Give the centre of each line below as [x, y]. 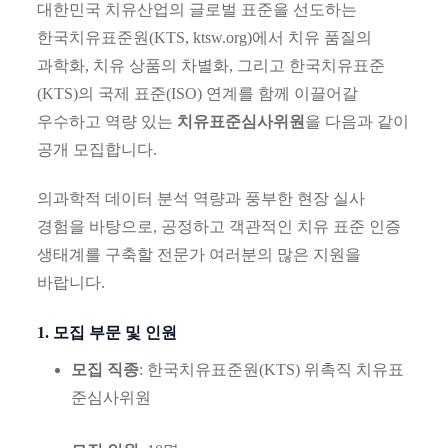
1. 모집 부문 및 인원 [107, 332]
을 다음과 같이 [357, 121]
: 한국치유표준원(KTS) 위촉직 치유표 [272, 369]
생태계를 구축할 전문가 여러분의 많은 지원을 [199, 254]
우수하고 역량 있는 [107, 121]
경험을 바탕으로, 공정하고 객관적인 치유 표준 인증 [219, 226]
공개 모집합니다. [97, 149]
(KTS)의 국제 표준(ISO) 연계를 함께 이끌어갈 [198, 93]
